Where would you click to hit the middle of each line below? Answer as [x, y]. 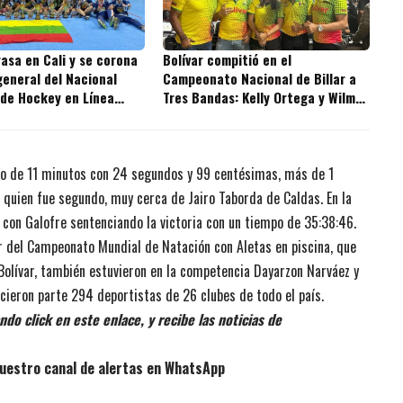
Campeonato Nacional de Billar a [260, 79]
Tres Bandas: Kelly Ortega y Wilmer [266, 98]
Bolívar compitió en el [228, 60]
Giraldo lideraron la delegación [255, 116]
